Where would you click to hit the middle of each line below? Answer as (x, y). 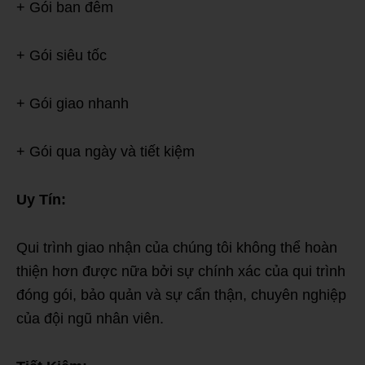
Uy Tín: (41, 199)
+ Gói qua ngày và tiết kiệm (106, 151)
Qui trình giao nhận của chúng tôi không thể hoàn (177, 247)
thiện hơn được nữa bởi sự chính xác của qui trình (181, 271)
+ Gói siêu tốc (62, 55)
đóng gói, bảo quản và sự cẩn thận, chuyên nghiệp (181, 295)
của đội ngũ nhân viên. (90, 318)
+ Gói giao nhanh (73, 103)
